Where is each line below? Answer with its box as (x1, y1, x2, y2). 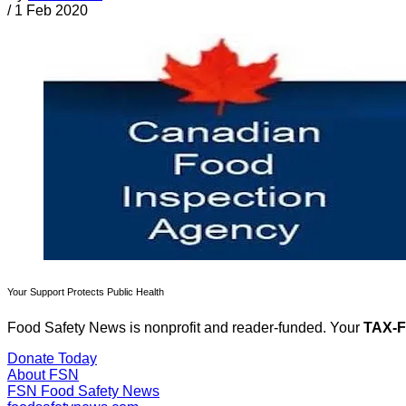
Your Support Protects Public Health (7, 286, 164, 298)
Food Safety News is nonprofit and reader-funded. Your (7, 320, 363, 336)
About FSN (7, 367, 79, 383)
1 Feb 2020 (14, 3, 88, 19)
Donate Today (7, 351, 97, 367)
